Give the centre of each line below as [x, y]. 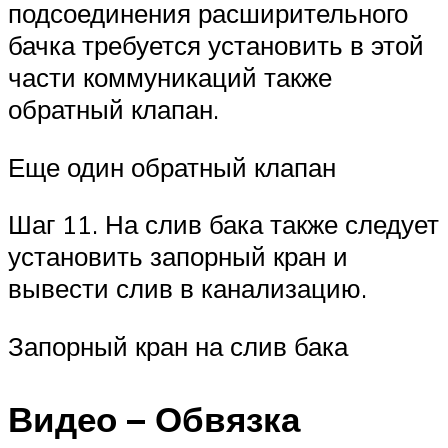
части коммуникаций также [170, 76]
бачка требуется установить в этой [216, 44]
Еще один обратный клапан [172, 166]
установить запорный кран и [178, 256]
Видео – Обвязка [154, 418]
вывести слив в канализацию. [187, 288]
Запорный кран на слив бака [178, 345]
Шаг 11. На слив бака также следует [223, 224]
